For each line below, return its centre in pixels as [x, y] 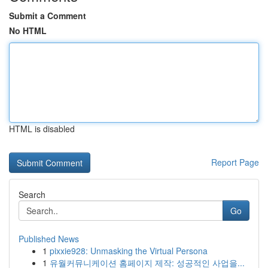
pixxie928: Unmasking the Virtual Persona [129, 251]
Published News [49, 239]
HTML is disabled [42, 129]
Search [32, 194]
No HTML [28, 31]
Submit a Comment [48, 16]
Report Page [235, 162]
